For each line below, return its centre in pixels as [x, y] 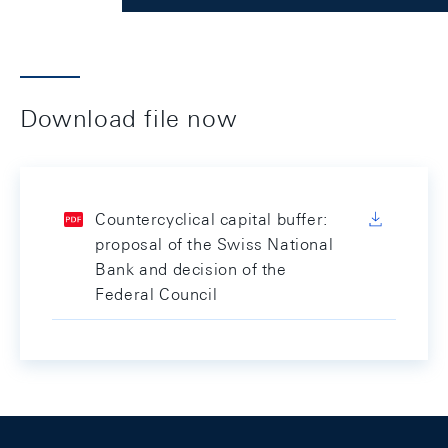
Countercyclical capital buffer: [211, 219]
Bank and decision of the [191, 269]
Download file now [129, 118]
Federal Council [156, 294]
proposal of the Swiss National [214, 244]
